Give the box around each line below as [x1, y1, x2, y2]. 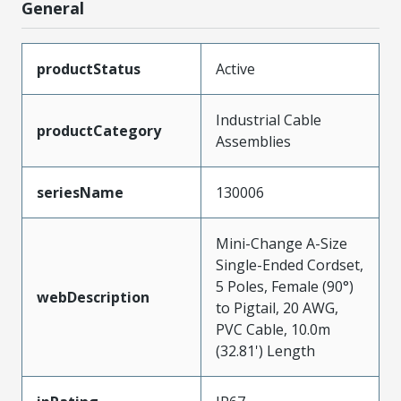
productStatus [37, 58, 141, 79]
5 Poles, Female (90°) [216, 276, 354, 296]
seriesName [37, 182, 124, 202]
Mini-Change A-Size [216, 233, 347, 253]
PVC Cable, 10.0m [216, 319, 330, 339]
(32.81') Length [216, 340, 315, 361]
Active [216, 58, 255, 79]
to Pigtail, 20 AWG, [216, 297, 338, 318]
